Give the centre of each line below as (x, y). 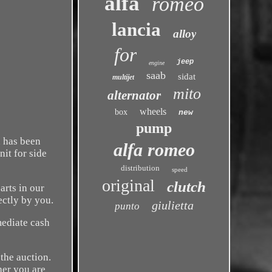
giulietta (172, 205)
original (129, 185)
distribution (140, 168)
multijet (124, 77)
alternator (134, 95)
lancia (137, 29)
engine (157, 63)
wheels (153, 111)
